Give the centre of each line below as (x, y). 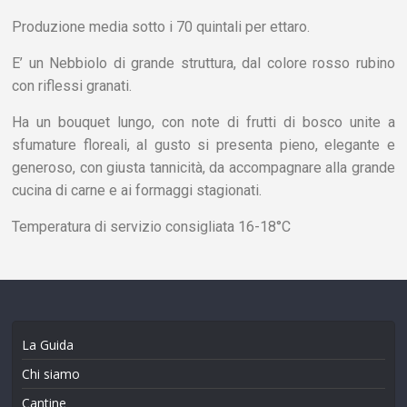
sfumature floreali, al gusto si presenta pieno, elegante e (203, 145)
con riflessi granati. (72, 86)
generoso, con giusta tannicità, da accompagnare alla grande (203, 168)
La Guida (48, 345)
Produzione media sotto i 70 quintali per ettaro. (161, 27)
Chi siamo (51, 374)
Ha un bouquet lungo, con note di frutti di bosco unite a (203, 122)
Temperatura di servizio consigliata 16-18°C (154, 227)
